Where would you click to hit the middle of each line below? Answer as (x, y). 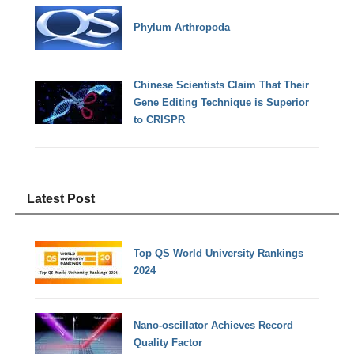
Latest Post (61, 198)
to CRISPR (160, 119)
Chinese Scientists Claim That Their (222, 85)
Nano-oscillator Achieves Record (214, 326)
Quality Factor (168, 343)
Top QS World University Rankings (219, 254)
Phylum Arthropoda (182, 28)
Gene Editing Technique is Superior (222, 102)
